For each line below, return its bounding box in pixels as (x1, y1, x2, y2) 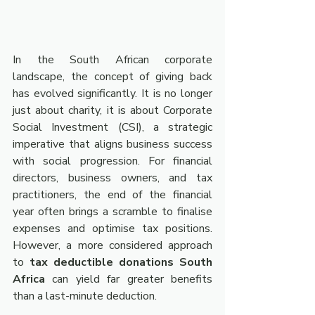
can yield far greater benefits (45, 271, 212, 287)
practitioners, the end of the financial (13, 187, 212, 202)
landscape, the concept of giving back (13, 69, 212, 84)
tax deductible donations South (30, 255, 212, 270)
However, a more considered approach (13, 238, 212, 253)
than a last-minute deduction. (13, 288, 157, 304)
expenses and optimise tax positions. (13, 221, 212, 236)
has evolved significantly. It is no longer (13, 86, 212, 101)
